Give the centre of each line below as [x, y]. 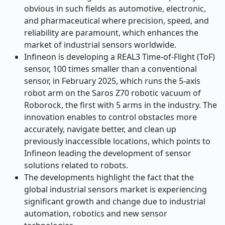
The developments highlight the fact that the [109, 177]
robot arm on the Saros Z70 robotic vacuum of [113, 93]
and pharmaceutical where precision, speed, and [117, 21]
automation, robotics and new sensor [96, 213]
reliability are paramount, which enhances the [111, 33]
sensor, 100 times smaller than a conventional [110, 69]
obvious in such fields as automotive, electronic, [115, 9]
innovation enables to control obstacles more [110, 117]
